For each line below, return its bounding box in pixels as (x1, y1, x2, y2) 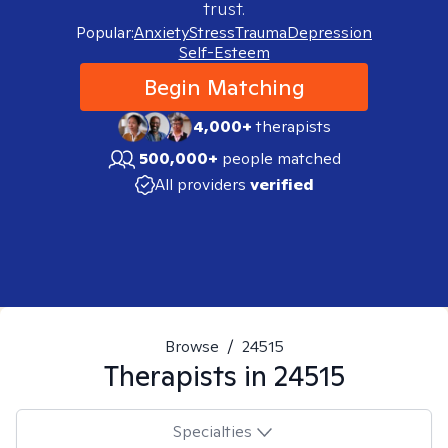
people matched (222, 148, 341, 169)
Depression (287, 22, 372, 43)
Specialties (172, 420, 252, 442)
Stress (189, 22, 235, 43)
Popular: (76, 22, 134, 43)
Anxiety (134, 22, 189, 43)
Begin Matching (143, 73, 305, 101)
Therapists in (103, 357, 274, 394)
